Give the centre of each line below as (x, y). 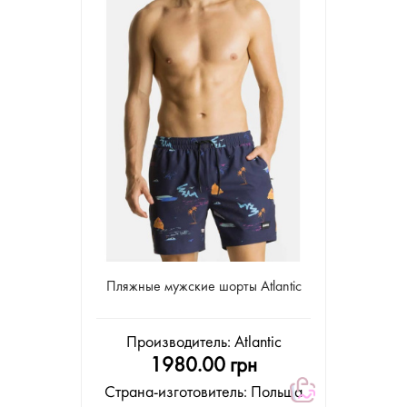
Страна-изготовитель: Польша (203, 393)
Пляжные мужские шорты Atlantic (203, 288)
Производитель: (180, 343)
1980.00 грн (203, 367)
